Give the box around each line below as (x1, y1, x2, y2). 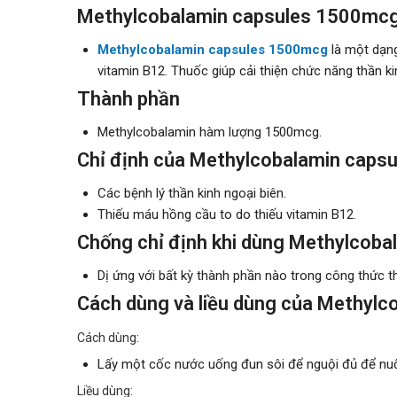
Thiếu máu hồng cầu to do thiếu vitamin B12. (97, 206, 356, 222)
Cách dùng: (77, 330, 139, 345)
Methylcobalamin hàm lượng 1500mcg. (97, 123, 322, 140)
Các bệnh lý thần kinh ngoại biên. (97, 184, 286, 201)
